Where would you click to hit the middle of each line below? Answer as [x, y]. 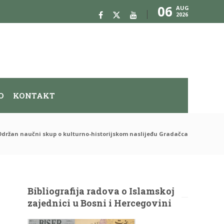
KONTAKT [34, 95]
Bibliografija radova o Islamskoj [101, 191]
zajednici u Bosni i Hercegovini [100, 203]
